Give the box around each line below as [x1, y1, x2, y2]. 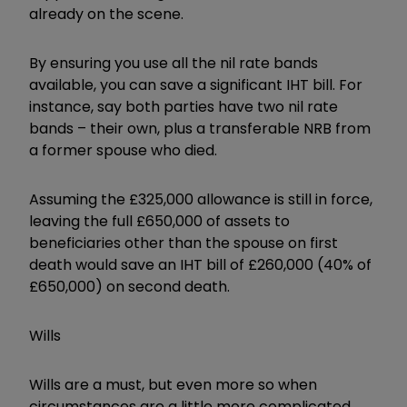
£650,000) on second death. [29, 275, 230, 297]
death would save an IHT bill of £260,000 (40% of [29, 253, 372, 275]
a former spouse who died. [29, 139, 217, 161]
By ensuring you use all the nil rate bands [29, 52, 318, 74]
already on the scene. [29, 3, 187, 25]
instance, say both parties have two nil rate [29, 95, 338, 117]
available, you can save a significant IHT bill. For [29, 74, 362, 95]
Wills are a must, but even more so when [29, 373, 317, 395]
